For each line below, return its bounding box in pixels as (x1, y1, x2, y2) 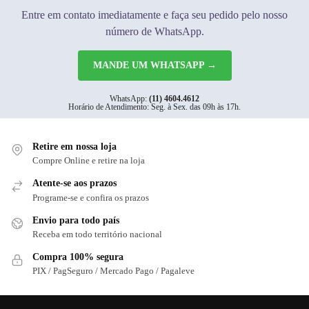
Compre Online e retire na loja (32, 155, 145, 166)
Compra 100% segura (32, 252, 123, 263)
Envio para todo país (32, 215, 119, 226)
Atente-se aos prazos (32, 178, 117, 189)
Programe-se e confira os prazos (32, 192, 149, 203)
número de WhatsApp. (105, 25, 204, 37)
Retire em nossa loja (32, 141, 117, 152)
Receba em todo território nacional (32, 229, 162, 240)
